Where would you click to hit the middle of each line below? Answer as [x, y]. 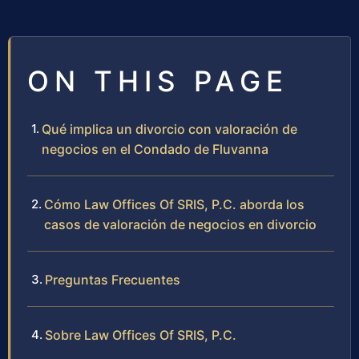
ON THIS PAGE [158, 81]
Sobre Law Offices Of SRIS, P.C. [141, 335]
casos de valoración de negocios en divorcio [180, 224]
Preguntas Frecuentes [113, 280]
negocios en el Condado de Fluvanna [155, 149]
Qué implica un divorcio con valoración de [169, 129]
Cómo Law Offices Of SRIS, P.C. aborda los [174, 204]
